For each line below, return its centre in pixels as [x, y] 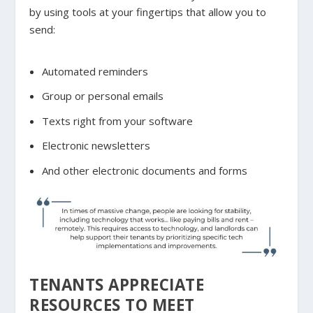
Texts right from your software [117, 121]
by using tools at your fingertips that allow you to [148, 12]
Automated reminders [95, 71]
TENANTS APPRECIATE [117, 285]
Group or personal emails [102, 96]
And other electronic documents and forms [144, 170]
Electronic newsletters [96, 146]
